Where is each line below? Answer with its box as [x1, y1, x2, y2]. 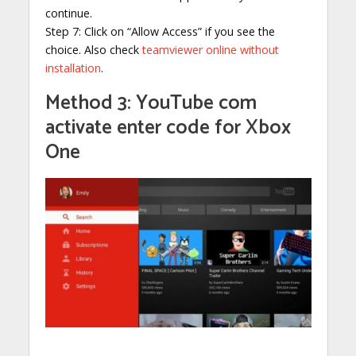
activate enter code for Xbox [44, 110, 291, 145]
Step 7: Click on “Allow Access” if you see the [44, 23, 275, 39]
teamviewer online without [141, 41, 279, 57]
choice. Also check [44, 41, 142, 57]
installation [44, 60, 101, 75]
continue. [44, 5, 92, 21]
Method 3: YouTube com [44, 86, 257, 120]
